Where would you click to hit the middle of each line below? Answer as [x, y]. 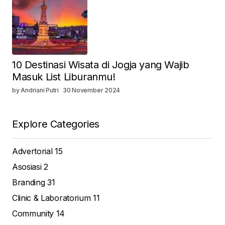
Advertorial [34, 151]
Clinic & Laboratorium [52, 198]
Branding [30, 183]
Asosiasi [28, 167]
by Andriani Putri [35, 90]
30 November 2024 [91, 90]
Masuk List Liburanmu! [64, 77]
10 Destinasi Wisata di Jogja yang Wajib [101, 65]
